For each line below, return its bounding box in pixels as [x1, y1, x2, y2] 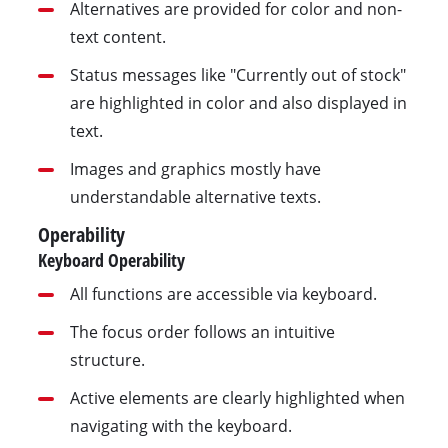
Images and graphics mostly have [69, 157, 321, 180]
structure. [69, 349, 145, 372]
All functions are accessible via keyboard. [69, 283, 377, 306]
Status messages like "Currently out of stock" [69, 63, 406, 86]
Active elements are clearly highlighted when [69, 387, 405, 410]
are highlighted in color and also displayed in [69, 91, 407, 114]
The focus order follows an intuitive [69, 321, 335, 344]
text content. [69, 25, 166, 48]
